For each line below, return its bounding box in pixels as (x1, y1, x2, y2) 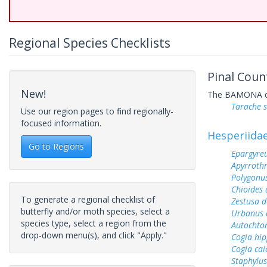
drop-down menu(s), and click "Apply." (21, 229, 167, 241)
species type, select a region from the (21, 218, 166, 229)
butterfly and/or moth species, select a (21, 206, 170, 217)
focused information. (21, 117, 101, 129)
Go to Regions (29, 141, 84, 152)
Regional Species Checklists (9, 35, 170, 51)
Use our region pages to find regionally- (21, 105, 173, 117)
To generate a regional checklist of (21, 194, 155, 205)
